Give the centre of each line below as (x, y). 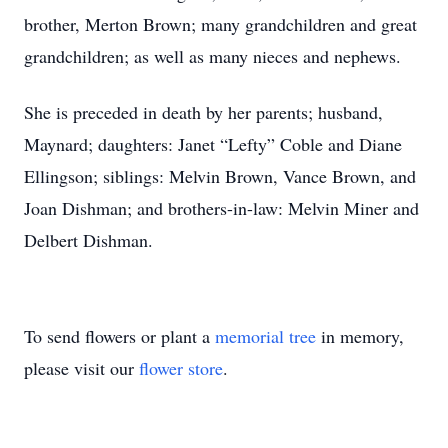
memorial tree (265, 336)
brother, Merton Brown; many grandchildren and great (220, 24)
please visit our (81, 368)
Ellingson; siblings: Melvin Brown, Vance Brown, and (220, 176)
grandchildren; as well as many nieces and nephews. (212, 56)
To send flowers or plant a (119, 336)
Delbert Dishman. (88, 240)
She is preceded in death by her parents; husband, (203, 112)
